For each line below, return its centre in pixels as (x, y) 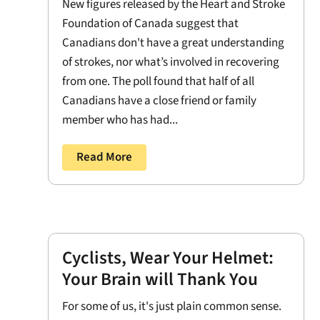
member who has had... (120, 120)
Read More (105, 157)
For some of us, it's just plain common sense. (172, 306)
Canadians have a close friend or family (160, 101)
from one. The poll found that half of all (159, 81)
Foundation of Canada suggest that (151, 24)
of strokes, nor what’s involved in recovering (171, 62)
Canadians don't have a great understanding (174, 43)
